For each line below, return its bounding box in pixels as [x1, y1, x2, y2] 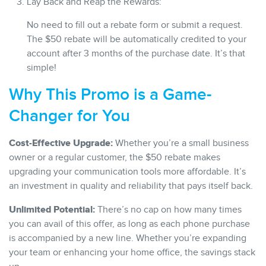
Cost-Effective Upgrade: [9, 137, 113, 149]
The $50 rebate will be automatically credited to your [27, 33, 246, 45]
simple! [27, 62, 56, 74]
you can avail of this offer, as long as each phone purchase [9, 218, 250, 230]
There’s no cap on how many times [95, 204, 242, 216]
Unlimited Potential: [9, 203, 95, 216]
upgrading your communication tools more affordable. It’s [9, 166, 246, 178]
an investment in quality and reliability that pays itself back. [9, 180, 253, 192]
